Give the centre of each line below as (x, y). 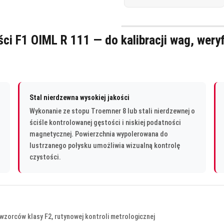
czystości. (45, 157)
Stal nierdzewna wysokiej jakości (79, 97)
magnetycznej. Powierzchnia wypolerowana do (99, 134)
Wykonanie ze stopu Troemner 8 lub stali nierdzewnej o (112, 111)
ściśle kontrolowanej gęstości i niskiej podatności (105, 122)
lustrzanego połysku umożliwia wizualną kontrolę (105, 145)
